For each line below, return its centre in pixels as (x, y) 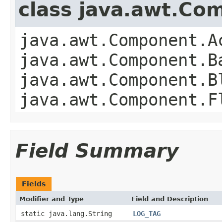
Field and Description (170, 199)
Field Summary (97, 151)
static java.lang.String (66, 213)
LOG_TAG (147, 213)
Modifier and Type (52, 199)
